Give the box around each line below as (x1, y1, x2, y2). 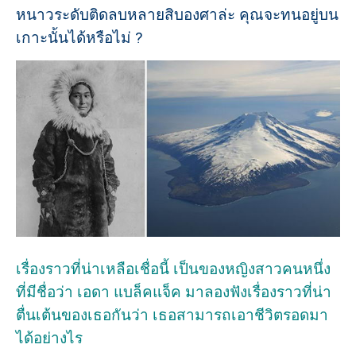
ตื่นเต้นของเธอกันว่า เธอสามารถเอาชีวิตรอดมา (16, 305, 328, 324)
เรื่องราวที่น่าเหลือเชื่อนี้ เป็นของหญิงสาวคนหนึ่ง (16, 259, 331, 278)
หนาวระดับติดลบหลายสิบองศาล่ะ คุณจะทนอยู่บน (16, 6, 339, 24)
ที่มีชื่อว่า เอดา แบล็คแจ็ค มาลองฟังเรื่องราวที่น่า (16, 282, 331, 301)
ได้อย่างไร (16, 328, 83, 347)
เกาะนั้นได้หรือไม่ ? (16, 29, 142, 47)
